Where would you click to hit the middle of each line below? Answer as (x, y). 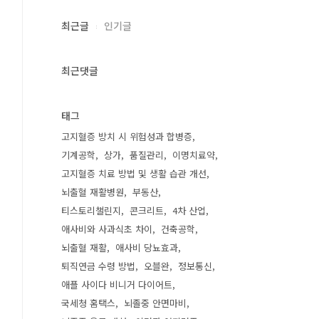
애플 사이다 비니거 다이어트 (117, 284)
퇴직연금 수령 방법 (98, 266)
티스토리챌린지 (91, 210)
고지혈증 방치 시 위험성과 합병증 (127, 136)
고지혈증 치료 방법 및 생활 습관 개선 (134, 173)
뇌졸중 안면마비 (155, 303)
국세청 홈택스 (88, 303)
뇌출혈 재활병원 (93, 192)
